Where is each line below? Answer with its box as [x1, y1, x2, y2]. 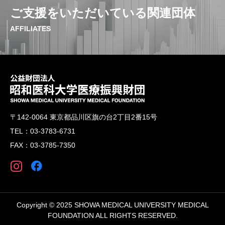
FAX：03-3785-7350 [10, 141, 75, 149]
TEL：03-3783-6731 [10, 127, 75, 135]
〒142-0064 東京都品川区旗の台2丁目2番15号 [10, 113, 157, 121]
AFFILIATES [10, 25, 51, 33]
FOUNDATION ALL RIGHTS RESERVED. [47, 211, 178, 219]
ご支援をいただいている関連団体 [10, 6, 195, 20]
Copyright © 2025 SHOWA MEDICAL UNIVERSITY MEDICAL [16, 200, 209, 209]
